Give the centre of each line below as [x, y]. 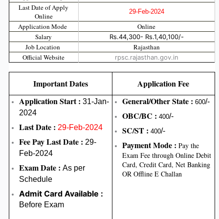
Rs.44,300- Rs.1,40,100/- [146, 36]
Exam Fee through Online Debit [167, 155]
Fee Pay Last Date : [51, 142]
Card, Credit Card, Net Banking [166, 165]
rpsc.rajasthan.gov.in [146, 57]
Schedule [36, 179]
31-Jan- [95, 102]
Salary [44, 36]
